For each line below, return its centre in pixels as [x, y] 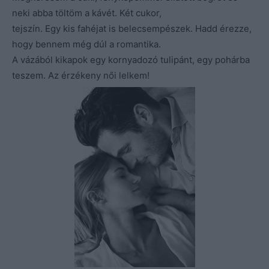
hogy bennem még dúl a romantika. [86, 44]
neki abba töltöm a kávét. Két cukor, [87, 13]
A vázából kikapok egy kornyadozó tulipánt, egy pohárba [131, 59]
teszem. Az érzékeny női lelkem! [81, 75]
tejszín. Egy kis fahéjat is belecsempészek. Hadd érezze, [132, 28]
